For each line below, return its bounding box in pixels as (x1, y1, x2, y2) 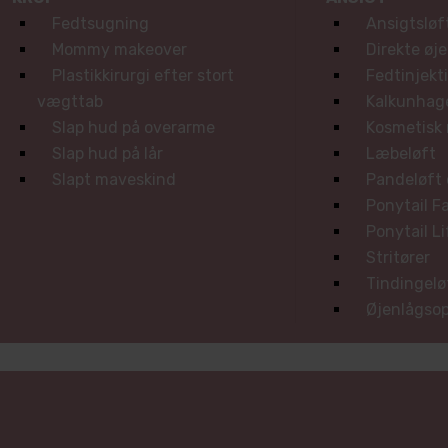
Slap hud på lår (51, 144, 163, 163)
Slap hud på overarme (51, 118, 215, 137)
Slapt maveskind (51, 170, 176, 189)
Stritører (365, 248, 430, 267)
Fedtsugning (51, 14, 149, 33)
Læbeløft (365, 144, 436, 163)
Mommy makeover (51, 40, 187, 59)
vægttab (36, 92, 103, 111)
